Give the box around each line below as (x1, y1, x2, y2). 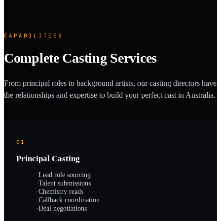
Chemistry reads (38, 187, 83, 196)
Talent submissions (38, 179, 91, 187)
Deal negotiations (38, 204, 87, 213)
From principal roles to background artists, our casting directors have (4, 79, 217, 88)
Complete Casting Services (4, 50, 157, 66)
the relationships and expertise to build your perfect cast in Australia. (4, 91, 216, 100)
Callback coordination (38, 196, 100, 204)
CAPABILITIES (4, 32, 63, 39)
